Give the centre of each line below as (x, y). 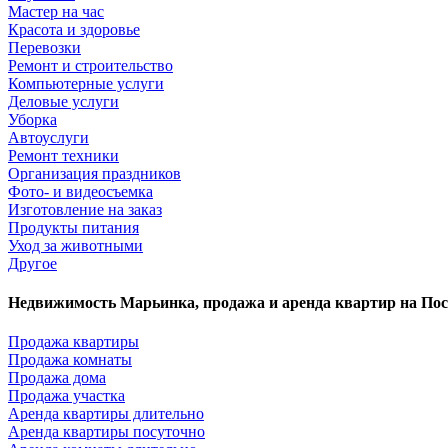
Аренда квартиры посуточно (106, 432)
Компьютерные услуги (86, 83)
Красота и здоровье (74, 29)
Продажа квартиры (73, 342)
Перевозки (44, 47)
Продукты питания (73, 227)
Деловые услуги (63, 101)
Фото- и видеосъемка (80, 191)
